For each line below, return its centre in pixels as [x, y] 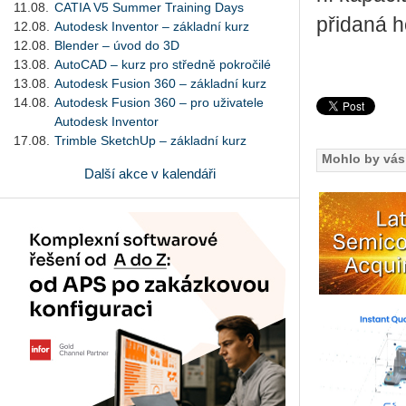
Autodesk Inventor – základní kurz [152, 26]
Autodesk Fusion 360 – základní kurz [160, 83]
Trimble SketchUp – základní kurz [150, 140]
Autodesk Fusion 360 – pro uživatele [159, 102]
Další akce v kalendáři [150, 173]
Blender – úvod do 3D [117, 45]
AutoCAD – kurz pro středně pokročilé [163, 64]
